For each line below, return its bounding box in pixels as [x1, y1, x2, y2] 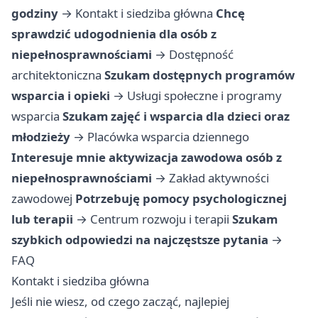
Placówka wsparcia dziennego [87, 128, 249, 146]
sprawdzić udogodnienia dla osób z [11, 26, 216, 43]
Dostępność [169, 46, 234, 63]
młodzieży [11, 128, 70, 146]
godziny [11, 5, 58, 22]
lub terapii [11, 211, 73, 228]
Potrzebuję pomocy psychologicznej [75, 190, 287, 207]
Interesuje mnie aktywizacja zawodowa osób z [11, 149, 282, 166]
